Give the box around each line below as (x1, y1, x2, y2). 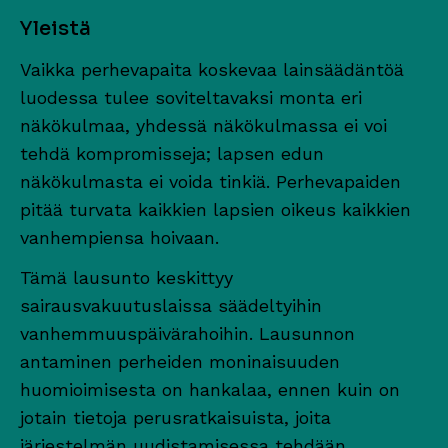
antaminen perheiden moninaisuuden (20, 350, 340, 372)
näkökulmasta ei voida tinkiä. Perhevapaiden (20, 170, 401, 192)
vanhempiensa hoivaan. (20, 226, 219, 248)
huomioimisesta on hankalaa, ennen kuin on (20, 378, 400, 400)
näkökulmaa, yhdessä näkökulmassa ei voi (20, 114, 387, 136)
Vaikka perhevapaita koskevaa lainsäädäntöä (20, 58, 404, 80)
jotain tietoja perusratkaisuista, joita (20, 406, 331, 428)
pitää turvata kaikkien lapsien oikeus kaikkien (20, 198, 411, 220)
